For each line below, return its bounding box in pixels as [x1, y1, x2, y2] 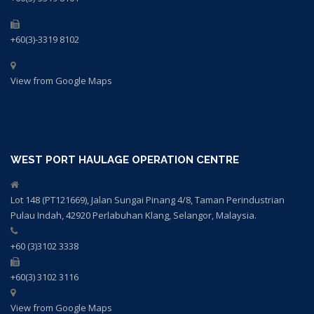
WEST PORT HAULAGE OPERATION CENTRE [11, 153, 239, 167]
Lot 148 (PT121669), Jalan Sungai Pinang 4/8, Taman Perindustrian [11, 193, 285, 207]
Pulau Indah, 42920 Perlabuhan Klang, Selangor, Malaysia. [11, 209, 257, 222]
